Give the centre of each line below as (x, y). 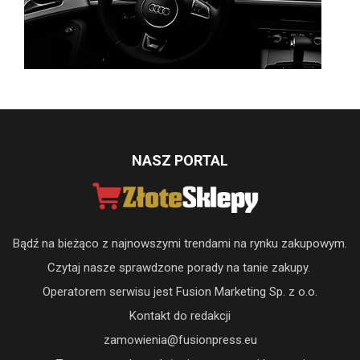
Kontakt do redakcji (180, 315)
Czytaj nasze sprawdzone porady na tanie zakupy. (180, 267)
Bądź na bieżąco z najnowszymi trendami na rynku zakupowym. (180, 243)
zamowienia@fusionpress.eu (180, 340)
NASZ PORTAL (180, 160)
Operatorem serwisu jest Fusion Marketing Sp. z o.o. (180, 291)
